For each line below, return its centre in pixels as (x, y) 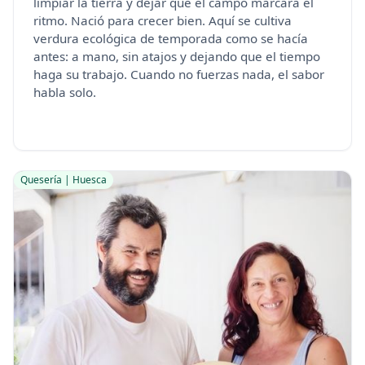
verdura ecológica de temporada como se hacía (171, 39)
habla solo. (65, 92)
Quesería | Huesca (64, 180)
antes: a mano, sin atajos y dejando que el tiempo (177, 57)
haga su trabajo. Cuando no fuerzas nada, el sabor (179, 75)
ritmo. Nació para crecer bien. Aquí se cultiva (163, 21)
